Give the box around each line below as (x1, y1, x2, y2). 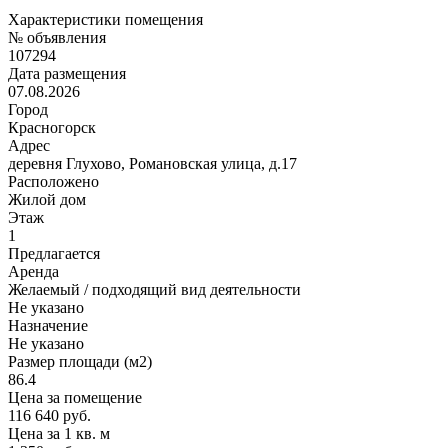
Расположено (8, 172, 99, 190)
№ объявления (8, 28, 106, 46)
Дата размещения (8, 64, 126, 82)
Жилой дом (8, 190, 86, 208)
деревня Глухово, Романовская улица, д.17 (8, 154, 297, 172)
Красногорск (8, 118, 96, 136)
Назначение (8, 316, 88, 334)
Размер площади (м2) (8, 352, 152, 370)
